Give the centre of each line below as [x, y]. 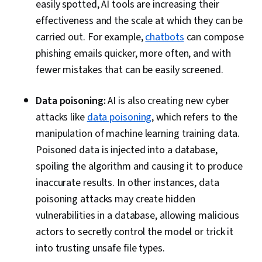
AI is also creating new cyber [168, 101]
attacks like [61, 118]
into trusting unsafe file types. [100, 249]
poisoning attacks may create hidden [116, 199]
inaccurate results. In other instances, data [127, 183]
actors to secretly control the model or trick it [135, 232]
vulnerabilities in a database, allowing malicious [138, 216]
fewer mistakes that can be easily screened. [130, 70]
